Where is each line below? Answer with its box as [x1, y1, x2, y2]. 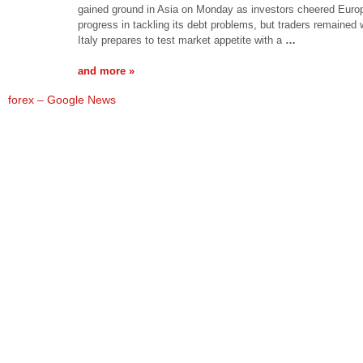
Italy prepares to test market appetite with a [78, 33, 285, 46]
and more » [78, 64, 135, 77]
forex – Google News [8, 93, 116, 106]
